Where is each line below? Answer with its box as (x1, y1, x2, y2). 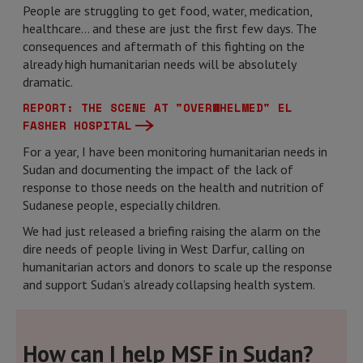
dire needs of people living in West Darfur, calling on (23, 241, 305, 257)
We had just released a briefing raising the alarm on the (23, 223, 321, 239)
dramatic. (23, 74, 73, 90)
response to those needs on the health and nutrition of (23, 179, 324, 195)
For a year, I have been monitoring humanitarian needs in (23, 143, 327, 160)
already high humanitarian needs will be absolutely (23, 56, 296, 72)
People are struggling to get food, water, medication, (23, 2, 312, 19)
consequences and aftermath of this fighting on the (23, 38, 305, 54)
